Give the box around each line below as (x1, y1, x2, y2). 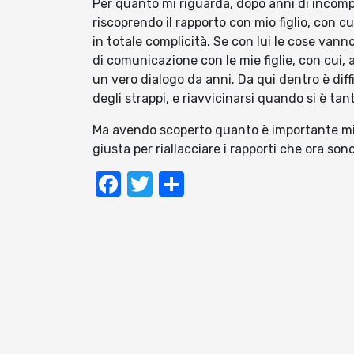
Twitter (153, 169, 236, 200)
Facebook (121, 169, 235, 200)
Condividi (184, 169, 292, 200)
